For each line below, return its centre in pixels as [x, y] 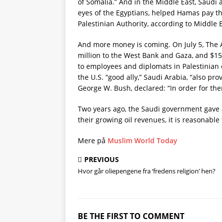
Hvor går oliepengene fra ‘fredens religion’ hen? [147, 171]
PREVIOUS [102, 159]
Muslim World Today [142, 140]
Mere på [93, 140]
